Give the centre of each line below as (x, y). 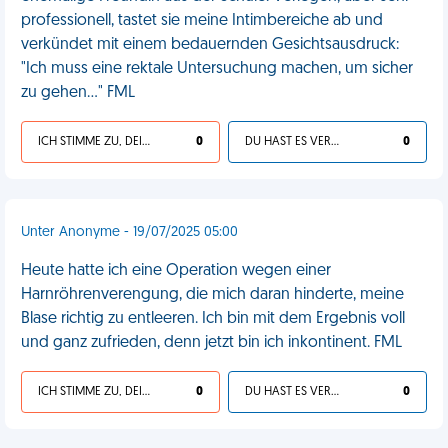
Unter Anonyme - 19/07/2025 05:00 (129, 232)
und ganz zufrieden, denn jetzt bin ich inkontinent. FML (211, 343)
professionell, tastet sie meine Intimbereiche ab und (202, 21)
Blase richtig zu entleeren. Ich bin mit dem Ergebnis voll (213, 319)
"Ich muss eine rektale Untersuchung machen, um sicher (217, 69)
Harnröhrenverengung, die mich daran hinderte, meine (212, 295)
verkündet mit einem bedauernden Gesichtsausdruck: (210, 45)
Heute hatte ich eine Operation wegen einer (176, 271)
